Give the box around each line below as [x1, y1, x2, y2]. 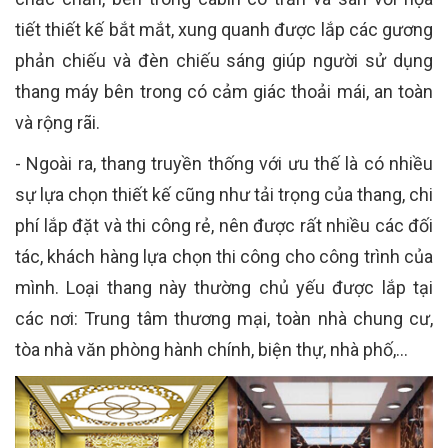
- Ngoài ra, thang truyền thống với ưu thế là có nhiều [15, 152, 433, 174]
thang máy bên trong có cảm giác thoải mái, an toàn [15, 80, 433, 102]
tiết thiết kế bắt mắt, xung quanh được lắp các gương [15, 18, 433, 40]
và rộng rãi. [15, 111, 100, 133]
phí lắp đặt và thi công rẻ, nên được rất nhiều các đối [15, 214, 433, 236]
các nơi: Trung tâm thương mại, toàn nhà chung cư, [15, 307, 433, 329]
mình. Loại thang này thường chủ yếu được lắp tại [15, 276, 433, 298]
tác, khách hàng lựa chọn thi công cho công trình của [15, 245, 433, 267]
